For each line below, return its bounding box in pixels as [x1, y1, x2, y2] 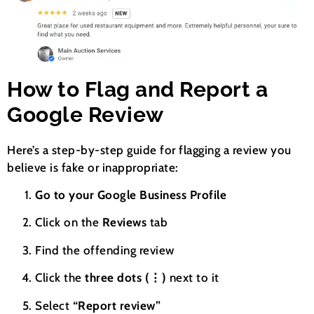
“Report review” [72, 298, 161, 313]
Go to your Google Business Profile [35, 188, 226, 203]
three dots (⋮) [85, 271, 166, 285]
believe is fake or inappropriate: [7, 160, 179, 175]
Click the [35, 271, 85, 285]
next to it [166, 271, 219, 285]
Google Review [7, 102, 164, 127]
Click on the [35, 215, 102, 230]
